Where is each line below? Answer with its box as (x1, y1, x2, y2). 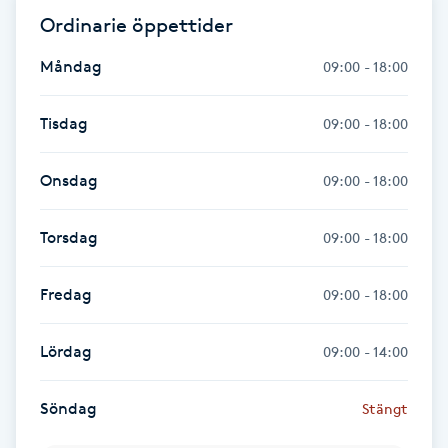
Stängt (362, 399, 408, 417)
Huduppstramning (12, 170, 152, 189)
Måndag (40, 56, 102, 76)
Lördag (40, 341, 92, 361)
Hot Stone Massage (12, 2, 157, 21)
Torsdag (40, 227, 98, 247)
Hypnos (12, 394, 68, 413)
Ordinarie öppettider (40, 12, 233, 37)
